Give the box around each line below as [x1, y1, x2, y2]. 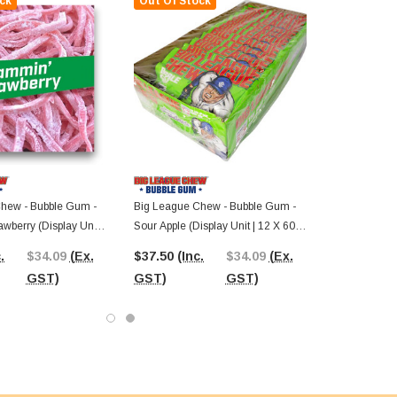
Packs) [134, 239, 167, 253]
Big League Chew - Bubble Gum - [134, 200, 296, 214]
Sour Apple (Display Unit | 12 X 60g [134, 220, 301, 233]
